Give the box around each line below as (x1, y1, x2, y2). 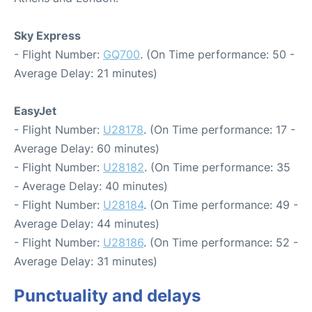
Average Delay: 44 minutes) (14, 216, 159, 231)
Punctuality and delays (14, 285, 201, 306)
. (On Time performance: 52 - (143, 235, 298, 249)
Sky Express (14, 28, 81, 42)
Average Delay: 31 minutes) (14, 253, 157, 268)
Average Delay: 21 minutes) (14, 65, 157, 80)
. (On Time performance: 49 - (143, 197, 298, 212)
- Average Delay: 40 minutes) (14, 178, 168, 193)
